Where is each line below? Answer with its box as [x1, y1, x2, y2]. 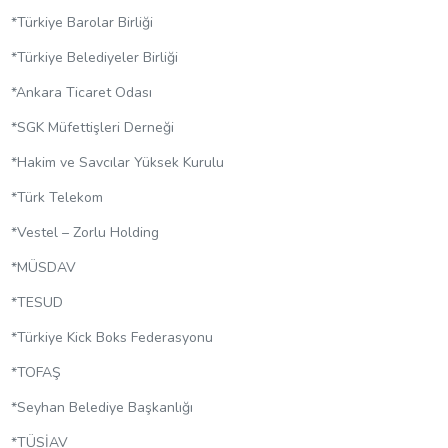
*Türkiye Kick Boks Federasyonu [10, 328, 213, 348]
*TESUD [10, 293, 63, 313]
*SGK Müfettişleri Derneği [10, 118, 174, 138]
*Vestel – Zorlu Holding [10, 223, 159, 243]
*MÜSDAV [10, 258, 76, 278]
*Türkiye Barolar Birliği [10, 13, 153, 33]
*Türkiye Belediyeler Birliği [10, 48, 178, 68]
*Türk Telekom [10, 188, 103, 208]
